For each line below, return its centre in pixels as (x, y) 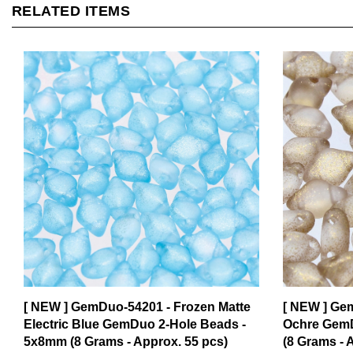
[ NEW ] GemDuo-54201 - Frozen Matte (137, 281)
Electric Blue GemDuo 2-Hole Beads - (135, 298)
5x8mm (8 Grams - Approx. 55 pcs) (126, 315)
